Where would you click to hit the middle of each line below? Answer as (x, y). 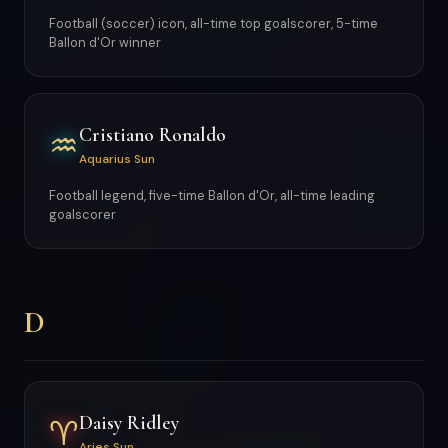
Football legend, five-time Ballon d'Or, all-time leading (212, 195)
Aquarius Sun (117, 158)
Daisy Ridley (129, 422)
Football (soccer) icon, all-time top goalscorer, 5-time (213, 23)
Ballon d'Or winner (105, 42)
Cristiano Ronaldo (152, 134)
